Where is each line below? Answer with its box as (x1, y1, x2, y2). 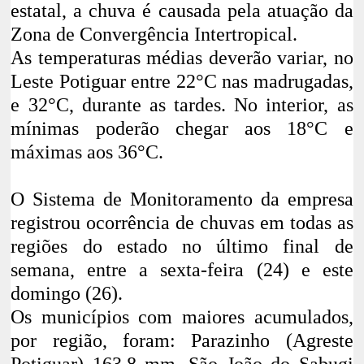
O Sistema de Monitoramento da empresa (11, 188, 353, 210)
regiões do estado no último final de (11, 236, 353, 258)
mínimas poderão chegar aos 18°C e (11, 118, 353, 140)
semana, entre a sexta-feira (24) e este (11, 259, 353, 281)
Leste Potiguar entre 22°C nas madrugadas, (11, 71, 353, 93)
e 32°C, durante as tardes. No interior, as (11, 94, 353, 116)
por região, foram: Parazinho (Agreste (11, 330, 353, 352)
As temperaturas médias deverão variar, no (11, 47, 353, 69)
